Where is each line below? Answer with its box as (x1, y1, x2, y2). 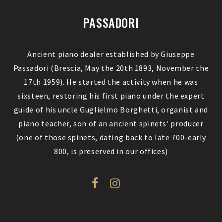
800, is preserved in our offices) (54, 146, 168, 156)
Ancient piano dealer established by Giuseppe (27, 49, 195, 59)
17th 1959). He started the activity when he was (24, 77, 198, 87)
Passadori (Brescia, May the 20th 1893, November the (13, 63, 209, 73)
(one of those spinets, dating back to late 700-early (15, 132, 207, 142)
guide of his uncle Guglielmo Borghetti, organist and (13, 105, 209, 114)
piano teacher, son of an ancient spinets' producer (18, 118, 204, 128)
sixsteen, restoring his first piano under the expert (17, 91, 205, 101)
